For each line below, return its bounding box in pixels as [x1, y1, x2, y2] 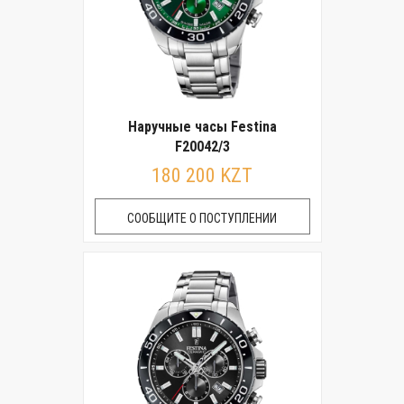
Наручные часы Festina [127, 118, 277, 135]
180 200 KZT [151, 164, 252, 187]
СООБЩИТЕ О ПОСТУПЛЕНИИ [127, 211, 277, 225]
